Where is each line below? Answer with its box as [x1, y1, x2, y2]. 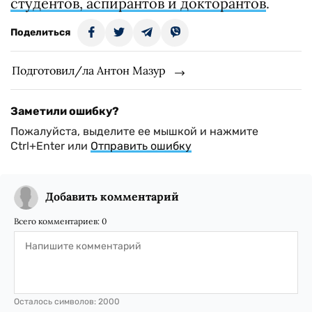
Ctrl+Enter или [10, 139, 91, 153]
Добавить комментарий [45, 189, 179, 203]
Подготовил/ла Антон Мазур [12, 63, 166, 77]
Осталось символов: [14, 297, 98, 306]
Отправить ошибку [91, 139, 192, 153]
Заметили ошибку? [10, 104, 119, 118]
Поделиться [10, 26, 70, 38]
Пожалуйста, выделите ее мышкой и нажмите [10, 125, 258, 138]
